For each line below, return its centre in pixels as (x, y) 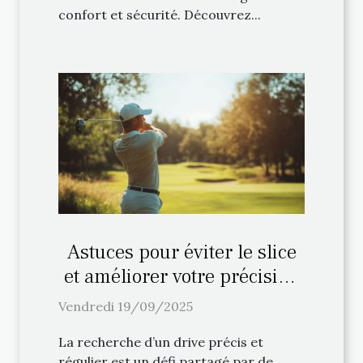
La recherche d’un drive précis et (161, 342)
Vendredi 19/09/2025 (126, 306)
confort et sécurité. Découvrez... (160, 15)
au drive (181, 300)
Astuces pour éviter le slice (181, 252)
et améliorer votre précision (181, 276)
